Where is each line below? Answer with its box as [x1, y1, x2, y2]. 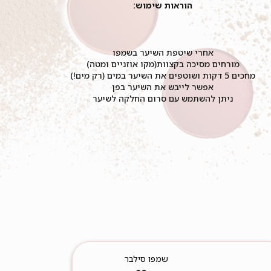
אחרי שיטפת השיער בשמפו [112, 47, 214, 59]
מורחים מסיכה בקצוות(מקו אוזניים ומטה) [86, 58, 240, 70]
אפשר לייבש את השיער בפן [112, 81, 214, 93]
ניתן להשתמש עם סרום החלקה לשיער [92, 93, 233, 105]
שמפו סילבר [124, 253, 168, 265]
